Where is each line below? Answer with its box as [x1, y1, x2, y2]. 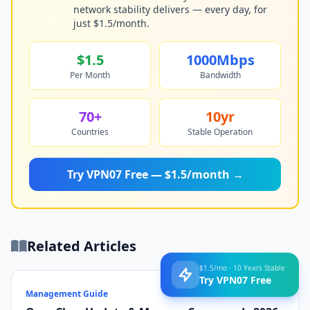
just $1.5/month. [73, 17, 149, 30]
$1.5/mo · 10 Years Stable [199, 261, 285, 271]
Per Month [70, 69, 110, 81]
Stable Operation [188, 126, 253, 138]
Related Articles [27, 237, 136, 255]
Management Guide [26, 288, 108, 300]
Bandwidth [199, 69, 241, 81]
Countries [71, 126, 109, 138]
